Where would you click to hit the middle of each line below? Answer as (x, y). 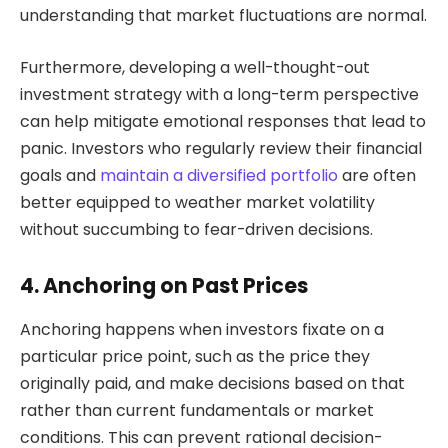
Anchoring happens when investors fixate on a (202, 329)
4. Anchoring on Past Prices (164, 285)
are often (377, 175)
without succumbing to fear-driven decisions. (196, 229)
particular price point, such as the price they (195, 356)
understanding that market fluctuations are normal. (223, 16)
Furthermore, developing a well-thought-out (195, 67)
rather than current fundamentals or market (197, 410)
